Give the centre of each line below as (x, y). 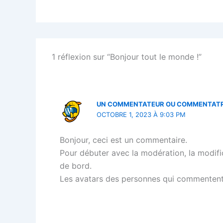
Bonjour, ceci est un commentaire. (123, 140)
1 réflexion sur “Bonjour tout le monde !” (127, 57)
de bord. (76, 166)
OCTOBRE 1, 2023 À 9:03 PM (141, 114)
